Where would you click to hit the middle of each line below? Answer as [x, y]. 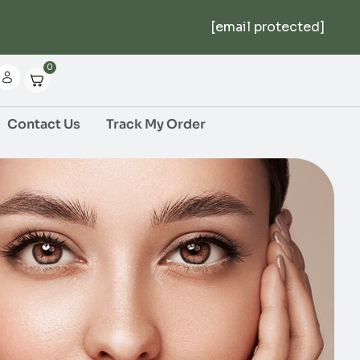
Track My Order [156, 124]
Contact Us [44, 124]
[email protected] [268, 27]
